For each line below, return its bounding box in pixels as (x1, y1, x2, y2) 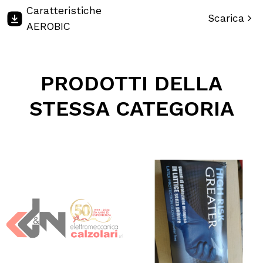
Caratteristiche (26, 4, 102, 16)
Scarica (208, 12, 248, 25)
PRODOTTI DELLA (41, 70, 222, 96)
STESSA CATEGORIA (29, 96, 234, 121)
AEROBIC (26, 20, 70, 32)
